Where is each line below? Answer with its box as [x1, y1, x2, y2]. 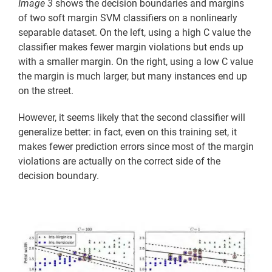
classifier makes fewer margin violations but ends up [18, 41, 243, 53]
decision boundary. [18, 170, 99, 182]
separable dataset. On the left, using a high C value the [18, 27, 251, 39]
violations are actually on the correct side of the [18, 155, 220, 168]
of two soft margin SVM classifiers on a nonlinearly [18, 12, 237, 24]
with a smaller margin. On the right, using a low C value [18, 56, 253, 68]
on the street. [18, 85, 73, 97]
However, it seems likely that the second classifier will [18, 112, 245, 124]
